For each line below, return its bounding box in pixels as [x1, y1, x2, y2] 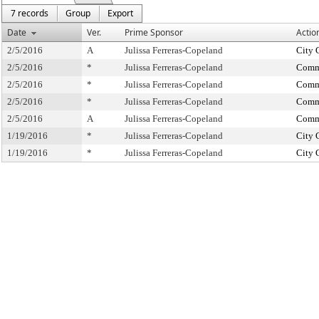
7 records [11, 7, 48, 19]
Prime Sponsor [125, 26, 183, 38]
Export [108, 7, 133, 19]
